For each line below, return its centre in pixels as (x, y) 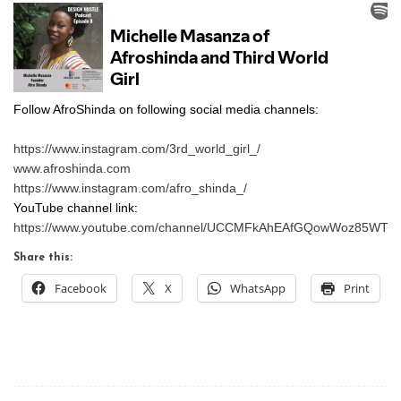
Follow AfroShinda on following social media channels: (166, 109)
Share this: (43, 257)
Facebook (81, 288)
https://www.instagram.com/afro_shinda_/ (130, 188)
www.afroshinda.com (72, 168)
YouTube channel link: (76, 207)
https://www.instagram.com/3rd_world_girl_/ (137, 148)
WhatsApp (258, 288)
